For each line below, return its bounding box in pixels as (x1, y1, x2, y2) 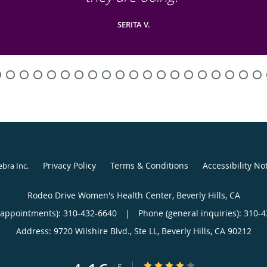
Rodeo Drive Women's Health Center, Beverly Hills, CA (27, 189, 240, 201)
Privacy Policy (42, 159, 96, 171)
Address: (15, 225, 54, 237)
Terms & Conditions (110, 159, 188, 171)
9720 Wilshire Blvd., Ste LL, (53, 225, 162, 237)
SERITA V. (117, 18, 150, 30)
